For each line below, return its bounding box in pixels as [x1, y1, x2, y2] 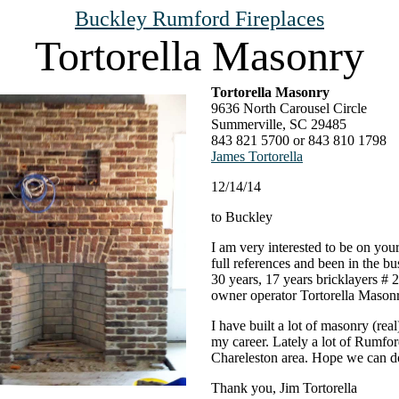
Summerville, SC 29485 [211, 117, 346, 132]
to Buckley [211, 209, 273, 224]
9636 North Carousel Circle [211, 101, 367, 116]
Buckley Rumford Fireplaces [75, 7, 324, 30]
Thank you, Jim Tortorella [211, 380, 357, 395]
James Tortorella [211, 149, 303, 164]
